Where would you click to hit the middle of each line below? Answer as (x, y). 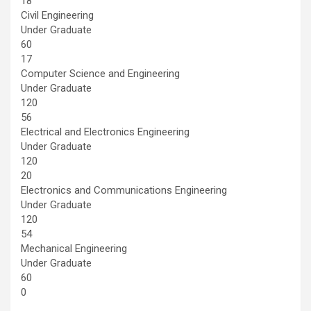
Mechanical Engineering (74, 248)
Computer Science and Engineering (100, 73)
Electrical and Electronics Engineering (105, 132)
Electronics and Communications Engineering (124, 190)
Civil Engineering (57, 15)
